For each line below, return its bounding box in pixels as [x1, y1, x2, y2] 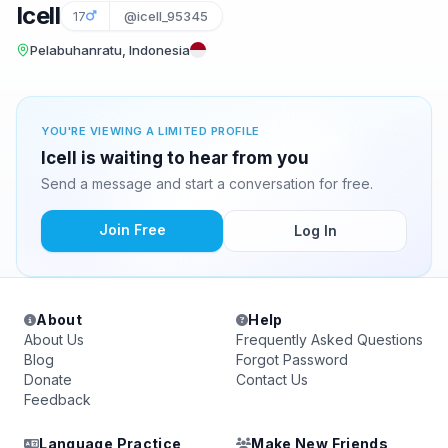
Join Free [98, 221, 166, 238]
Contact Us [236, 371, 308, 388]
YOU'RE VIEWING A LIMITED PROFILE [41, 124, 260, 138]
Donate [24, 371, 72, 388]
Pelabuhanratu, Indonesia [30, 42, 190, 58]
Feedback [24, 391, 91, 408]
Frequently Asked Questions [236, 331, 423, 348]
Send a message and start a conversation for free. [41, 175, 373, 192]
